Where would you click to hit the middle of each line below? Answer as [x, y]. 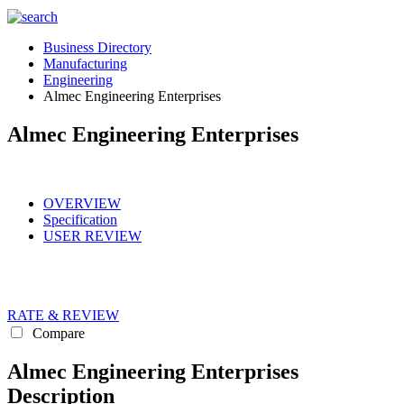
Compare [57, 333]
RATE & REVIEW [63, 315]
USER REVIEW [92, 235]
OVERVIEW [82, 203]
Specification [80, 219]
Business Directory [97, 47]
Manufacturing [85, 64]
